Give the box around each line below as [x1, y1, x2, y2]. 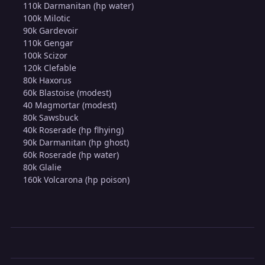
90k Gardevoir [23, 25, 79, 37]
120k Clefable [23, 62, 77, 74]
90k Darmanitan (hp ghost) [23, 137, 130, 148]
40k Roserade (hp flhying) [23, 124, 124, 136]
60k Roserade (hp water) [23, 149, 119, 161]
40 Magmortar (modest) [23, 99, 117, 111]
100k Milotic [23, 12, 71, 24]
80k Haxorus [23, 75, 72, 86]
